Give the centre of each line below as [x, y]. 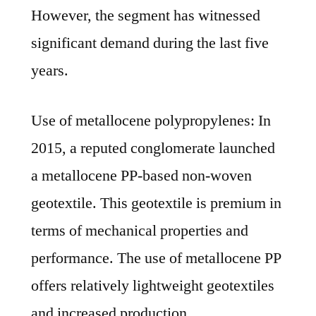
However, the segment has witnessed [146, 16]
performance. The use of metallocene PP [156, 259]
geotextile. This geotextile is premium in [156, 203]
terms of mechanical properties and [140, 231]
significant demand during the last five [150, 43]
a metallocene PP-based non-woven [141, 176]
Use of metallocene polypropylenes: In [151, 121]
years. [50, 71]
